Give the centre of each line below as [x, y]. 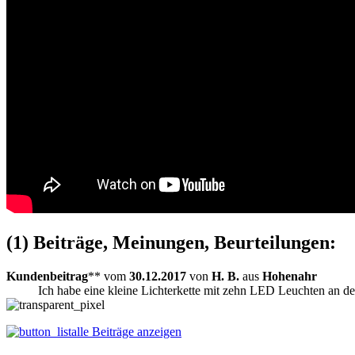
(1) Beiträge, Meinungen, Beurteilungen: [171, 242]
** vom [109, 276]
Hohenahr [290, 276]
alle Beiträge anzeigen [126, 331]
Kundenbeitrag [47, 276]
